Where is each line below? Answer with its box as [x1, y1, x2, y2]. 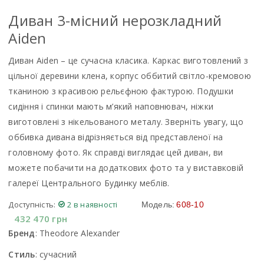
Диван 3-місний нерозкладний [8, 11, 222, 31]
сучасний [39, 249, 77, 260]
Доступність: [8, 199, 56, 210]
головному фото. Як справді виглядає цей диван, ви [8, 147, 223, 159]
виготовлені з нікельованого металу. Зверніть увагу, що [8, 116, 243, 128]
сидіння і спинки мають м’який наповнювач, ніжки [8, 101, 214, 113]
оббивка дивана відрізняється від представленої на [8, 131, 223, 143]
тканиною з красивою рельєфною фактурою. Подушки [8, 85, 234, 97]
